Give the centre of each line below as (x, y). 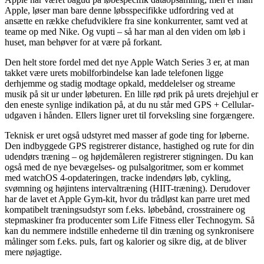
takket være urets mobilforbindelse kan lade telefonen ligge (114, 73)
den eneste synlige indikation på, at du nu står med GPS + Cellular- (129, 105)
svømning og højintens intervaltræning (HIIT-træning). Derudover (127, 188)
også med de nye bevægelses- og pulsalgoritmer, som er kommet (124, 167)
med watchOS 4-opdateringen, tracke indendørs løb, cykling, (118, 178)
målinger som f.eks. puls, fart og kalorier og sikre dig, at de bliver (126, 241)
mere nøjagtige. (33, 252)
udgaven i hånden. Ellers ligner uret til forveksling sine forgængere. (130, 115)
